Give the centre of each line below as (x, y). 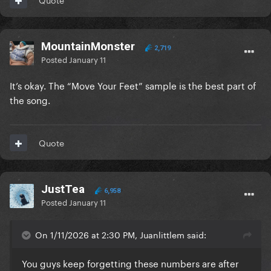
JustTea (63, 189)
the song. (31, 100)
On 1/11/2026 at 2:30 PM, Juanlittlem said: (121, 234)
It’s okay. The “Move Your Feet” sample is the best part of (133, 85)
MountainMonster (88, 47)
